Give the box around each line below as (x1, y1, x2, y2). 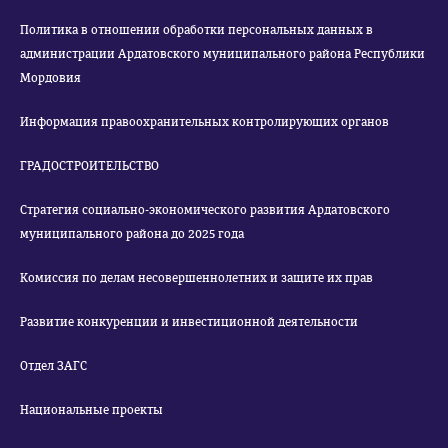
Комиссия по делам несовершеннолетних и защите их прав (20, 271, 373, 285)
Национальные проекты (20, 403, 163, 417)
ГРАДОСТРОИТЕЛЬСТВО (20, 159, 159, 173)
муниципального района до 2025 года (20, 227, 244, 241)
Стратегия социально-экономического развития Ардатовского (20, 203, 390, 217)
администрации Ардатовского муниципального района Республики (20, 47, 425, 61)
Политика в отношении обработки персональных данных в (20, 23, 373, 37)
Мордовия (20, 71, 81, 85)
